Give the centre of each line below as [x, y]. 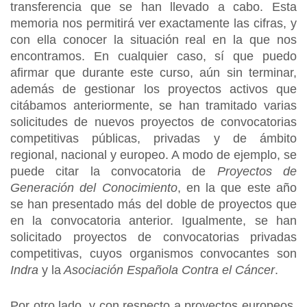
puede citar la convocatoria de [114, 171]
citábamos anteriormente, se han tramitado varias [153, 106]
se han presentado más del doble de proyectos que [153, 204]
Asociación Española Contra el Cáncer [168, 270]
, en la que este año [237, 188]
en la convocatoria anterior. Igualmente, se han [153, 221]
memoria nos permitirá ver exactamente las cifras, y [153, 23]
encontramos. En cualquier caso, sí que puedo [153, 56]
